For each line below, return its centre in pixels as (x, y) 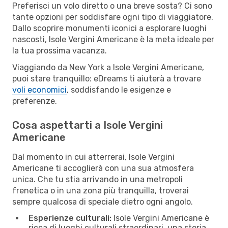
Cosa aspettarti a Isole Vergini (88, 125)
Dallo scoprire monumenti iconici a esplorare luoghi (109, 28)
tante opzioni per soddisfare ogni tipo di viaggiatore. (113, 17)
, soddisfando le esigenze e (119, 90)
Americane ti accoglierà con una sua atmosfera (103, 168)
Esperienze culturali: (70, 218)
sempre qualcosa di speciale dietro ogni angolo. (103, 202)
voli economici (39, 90)
